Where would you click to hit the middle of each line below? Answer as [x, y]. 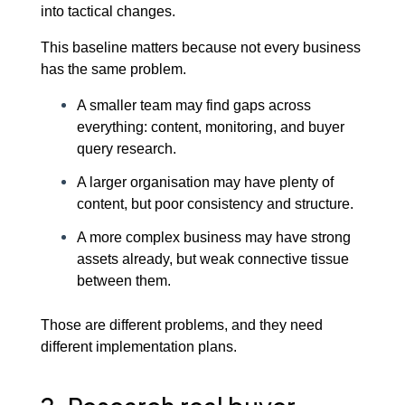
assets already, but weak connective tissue [212, 258]
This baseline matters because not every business [200, 47]
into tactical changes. [108, 11]
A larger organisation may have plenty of [205, 181]
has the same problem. [113, 69]
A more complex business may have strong [213, 236]
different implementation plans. [138, 346]
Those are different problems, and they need [181, 324]
